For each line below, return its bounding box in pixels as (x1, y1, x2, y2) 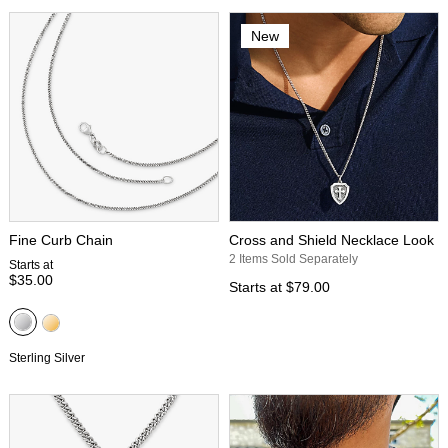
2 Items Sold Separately (229, 251, 358, 266)
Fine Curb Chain (9, 231, 113, 248)
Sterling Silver (9, 350, 85, 365)
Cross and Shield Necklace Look (229, 231, 434, 248)
